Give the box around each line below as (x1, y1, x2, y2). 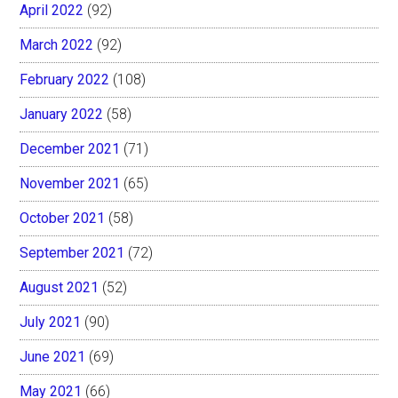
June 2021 (20, 347, 86, 365)
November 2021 (20, 174, 121, 192)
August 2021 (20, 278, 99, 296)
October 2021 (20, 209, 106, 227)
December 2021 (20, 139, 121, 157)
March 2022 (20, 36, 94, 53)
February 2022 (20, 70, 110, 88)
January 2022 (20, 105, 104, 123)
